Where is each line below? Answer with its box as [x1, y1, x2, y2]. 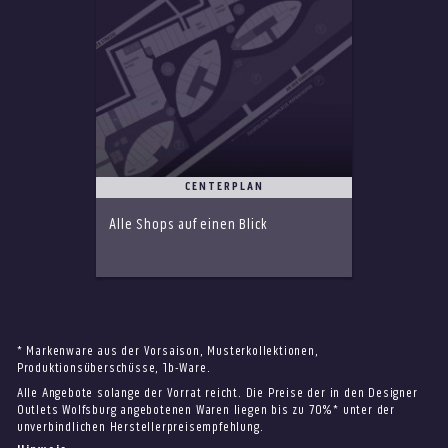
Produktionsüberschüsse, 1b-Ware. [16, 363, 211, 376]
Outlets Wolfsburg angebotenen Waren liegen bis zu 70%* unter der [16, 404, 395, 417]
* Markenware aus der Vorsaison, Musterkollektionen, [16, 346, 319, 359]
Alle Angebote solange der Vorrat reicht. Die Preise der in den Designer [16, 387, 418, 400]
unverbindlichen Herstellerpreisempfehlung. [16, 421, 264, 434]
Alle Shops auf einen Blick [109, 218, 269, 233]
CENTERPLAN [184, 181, 264, 194]
